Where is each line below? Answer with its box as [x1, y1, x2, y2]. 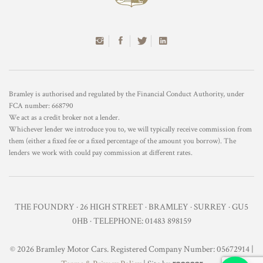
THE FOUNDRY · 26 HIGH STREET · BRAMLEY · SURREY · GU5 [15, 201, 248, 213]
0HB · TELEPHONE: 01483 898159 [72, 215, 191, 227]
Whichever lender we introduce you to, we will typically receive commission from [9, 124, 252, 134]
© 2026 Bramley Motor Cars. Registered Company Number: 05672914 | [9, 243, 254, 255]
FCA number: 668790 [9, 100, 73, 110]
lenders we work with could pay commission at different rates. [9, 147, 193, 157]
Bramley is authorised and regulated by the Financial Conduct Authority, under [9, 89, 244, 99]
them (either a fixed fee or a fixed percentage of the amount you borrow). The [9, 136, 236, 146]
